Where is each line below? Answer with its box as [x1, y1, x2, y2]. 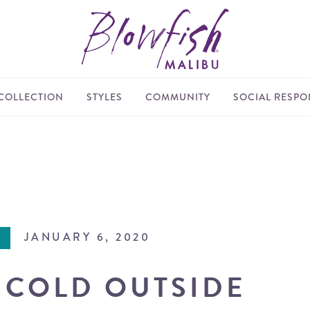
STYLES [86, 90, 122, 104]
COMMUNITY [145, 90, 210, 104]
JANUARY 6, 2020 [24, 228, 151, 245]
